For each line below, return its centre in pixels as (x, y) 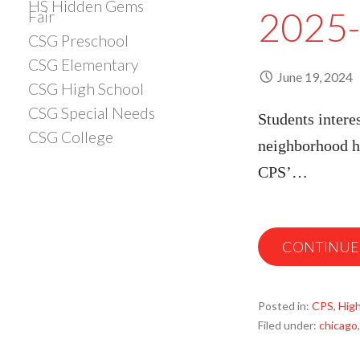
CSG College (71, 137)
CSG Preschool (78, 40)
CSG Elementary (84, 64)
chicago (338, 325)
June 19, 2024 (315, 77)
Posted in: (285, 306)
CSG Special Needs (92, 112)
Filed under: (288, 325)
